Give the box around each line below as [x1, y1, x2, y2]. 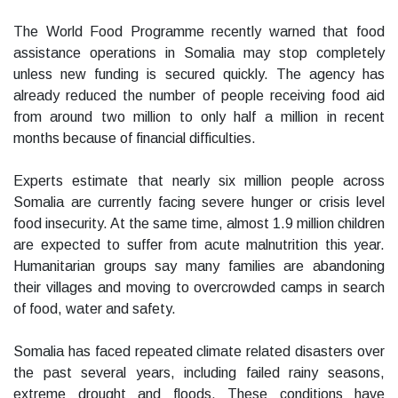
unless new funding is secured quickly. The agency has [13, 67, 385, 83]
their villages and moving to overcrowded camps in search [13, 280, 385, 296]
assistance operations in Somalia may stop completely [13, 45, 385, 61]
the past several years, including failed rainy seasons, [13, 365, 385, 381]
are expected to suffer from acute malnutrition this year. [13, 237, 385, 253]
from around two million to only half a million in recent [13, 109, 385, 125]
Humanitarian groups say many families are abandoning [13, 259, 385, 275]
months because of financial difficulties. [13, 131, 256, 147]
